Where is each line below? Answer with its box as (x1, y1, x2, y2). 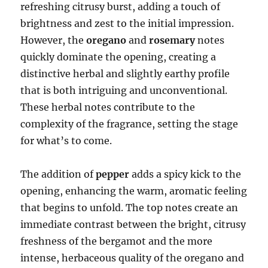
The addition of (20, 168, 96, 181)
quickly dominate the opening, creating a (20, 51, 217, 63)
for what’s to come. (20, 135, 112, 147)
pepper (96, 168, 130, 181)
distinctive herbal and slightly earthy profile (20, 68, 230, 80)
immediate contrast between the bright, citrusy (20, 218, 246, 231)
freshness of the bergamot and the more (20, 235, 213, 248)
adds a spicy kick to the (129, 168, 242, 181)
